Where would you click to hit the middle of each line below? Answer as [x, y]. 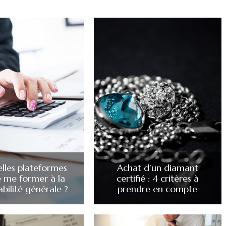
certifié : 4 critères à [157, 179]
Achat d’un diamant [157, 168]
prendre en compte [158, 189]
